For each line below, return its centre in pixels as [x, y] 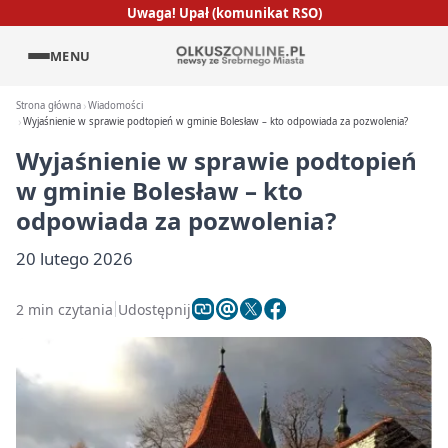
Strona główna [48, 105]
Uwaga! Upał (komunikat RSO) [224, 12]
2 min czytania [64, 309]
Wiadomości [116, 105]
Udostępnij [154, 309]
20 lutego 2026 [74, 258]
